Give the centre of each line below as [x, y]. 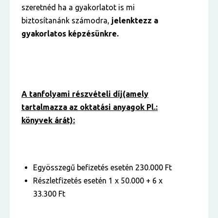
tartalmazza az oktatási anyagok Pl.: [90, 107]
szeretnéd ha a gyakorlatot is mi [78, 7]
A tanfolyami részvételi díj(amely [85, 94]
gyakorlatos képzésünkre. [70, 34]
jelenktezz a [135, 20]
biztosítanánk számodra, [66, 20]
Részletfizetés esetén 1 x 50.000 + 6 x [98, 181]
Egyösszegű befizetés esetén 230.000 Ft [102, 167]
